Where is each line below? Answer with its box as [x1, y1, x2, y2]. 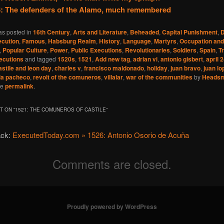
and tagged [23, 54, 57, 63]
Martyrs [153, 36, 176, 46]
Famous [21, 36, 45, 46]
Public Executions [70, 45, 122, 55]
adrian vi [132, 54, 157, 64]
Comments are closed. [52, 154, 171, 172]
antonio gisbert [160, 54, 203, 64]
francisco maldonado [83, 63, 144, 73]
